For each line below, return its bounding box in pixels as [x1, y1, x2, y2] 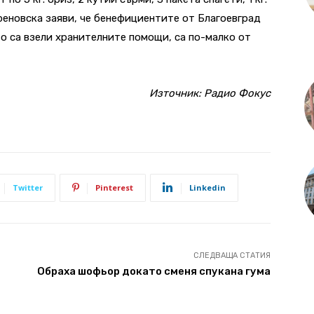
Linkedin [189, 182, 226, 193]
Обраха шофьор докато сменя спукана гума [36, 264, 271, 278]
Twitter [13, 182, 43, 193]
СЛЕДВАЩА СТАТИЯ [193, 250, 271, 260]
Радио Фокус [204, 86, 271, 100]
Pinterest [95, 182, 133, 193]
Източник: [149, 86, 204, 100]
